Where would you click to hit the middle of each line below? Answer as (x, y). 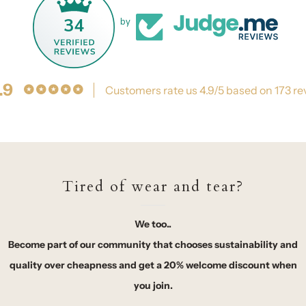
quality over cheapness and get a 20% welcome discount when (153, 265)
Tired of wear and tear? (153, 186)
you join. (153, 285)
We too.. (153, 224)
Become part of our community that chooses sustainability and (153, 244)
